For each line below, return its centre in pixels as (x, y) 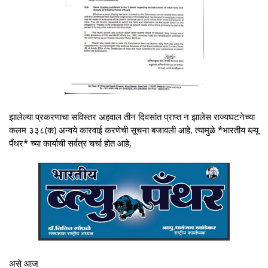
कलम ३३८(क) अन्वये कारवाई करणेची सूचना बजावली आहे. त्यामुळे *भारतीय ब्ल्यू (134, 130)
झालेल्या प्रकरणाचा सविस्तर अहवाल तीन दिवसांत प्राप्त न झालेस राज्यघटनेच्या (132, 116)
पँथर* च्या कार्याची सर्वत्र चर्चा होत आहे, (70, 143)
